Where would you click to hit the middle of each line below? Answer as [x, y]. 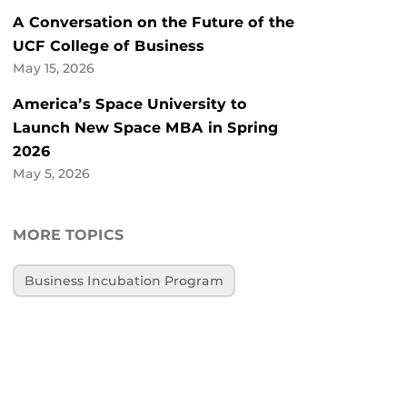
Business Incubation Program [124, 281]
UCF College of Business [109, 46]
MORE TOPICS [69, 235]
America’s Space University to [130, 104]
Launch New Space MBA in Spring [146, 128]
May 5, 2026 [51, 174]
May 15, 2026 [54, 69]
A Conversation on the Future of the [154, 23]
